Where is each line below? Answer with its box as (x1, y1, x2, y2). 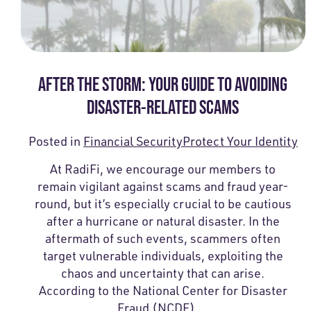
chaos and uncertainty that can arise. (61, 264, 265, 280)
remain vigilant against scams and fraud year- (37, 178, 289, 194)
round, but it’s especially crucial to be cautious (35, 195, 292, 211)
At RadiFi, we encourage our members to (50, 160, 276, 176)
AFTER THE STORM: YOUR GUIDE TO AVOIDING (38, 72, 288, 95)
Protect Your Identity (182, 133, 298, 149)
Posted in (28, 133, 83, 149)
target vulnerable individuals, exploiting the (42, 247, 283, 263)
